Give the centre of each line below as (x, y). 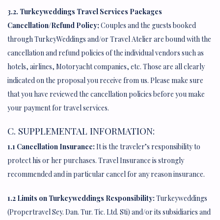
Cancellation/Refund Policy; (53, 25)
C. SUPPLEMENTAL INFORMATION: (81, 130)
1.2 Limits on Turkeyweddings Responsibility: (81, 198)
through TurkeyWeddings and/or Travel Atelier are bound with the (109, 39)
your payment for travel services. (58, 108)
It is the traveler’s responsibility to (148, 146)
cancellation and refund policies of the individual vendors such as (106, 53)
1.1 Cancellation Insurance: (51, 146)
